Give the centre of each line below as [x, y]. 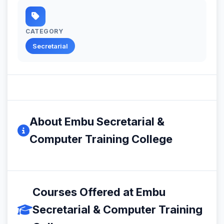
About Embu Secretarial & [97, 121]
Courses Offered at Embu [99, 192]
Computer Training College [101, 139]
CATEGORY [44, 31]
